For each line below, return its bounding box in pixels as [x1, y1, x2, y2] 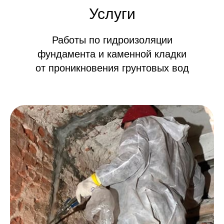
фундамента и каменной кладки [37, 48, 186, 60]
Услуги [88, 5, 135, 22]
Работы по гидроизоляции [51, 34, 172, 46]
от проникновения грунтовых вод [35, 62, 189, 74]
